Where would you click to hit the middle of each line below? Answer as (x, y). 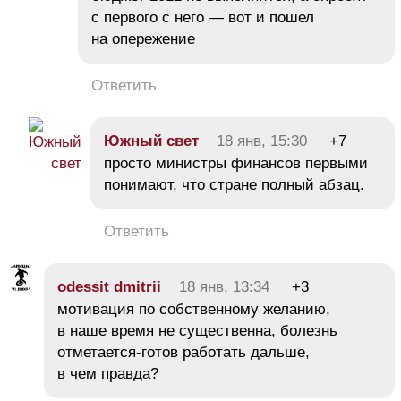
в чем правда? (108, 373)
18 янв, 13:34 (224, 286)
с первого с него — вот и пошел (203, 17)
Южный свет (151, 141)
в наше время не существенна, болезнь (197, 330)
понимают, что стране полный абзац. (234, 184)
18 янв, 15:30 (262, 141)
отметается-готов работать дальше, (183, 352)
